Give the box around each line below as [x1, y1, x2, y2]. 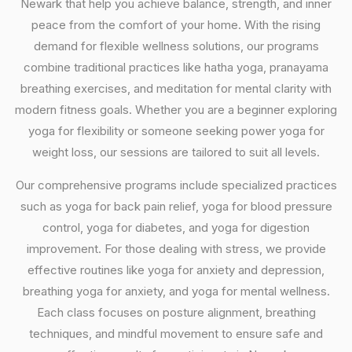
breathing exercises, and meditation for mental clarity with [20, 81, 332, 96]
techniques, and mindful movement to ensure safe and [29, 326, 323, 341]
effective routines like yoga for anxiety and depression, [27, 262, 324, 277]
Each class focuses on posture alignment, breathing [36, 305, 316, 320]
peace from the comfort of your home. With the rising [31, 17, 321, 32]
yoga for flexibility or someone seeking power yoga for [27, 123, 324, 138]
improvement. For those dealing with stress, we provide [26, 241, 326, 256]
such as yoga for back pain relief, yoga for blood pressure [20, 199, 332, 214]
